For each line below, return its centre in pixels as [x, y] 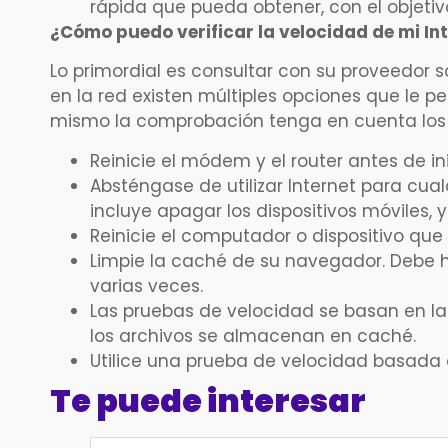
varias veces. [146, 285]
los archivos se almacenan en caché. [253, 335]
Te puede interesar [208, 400]
